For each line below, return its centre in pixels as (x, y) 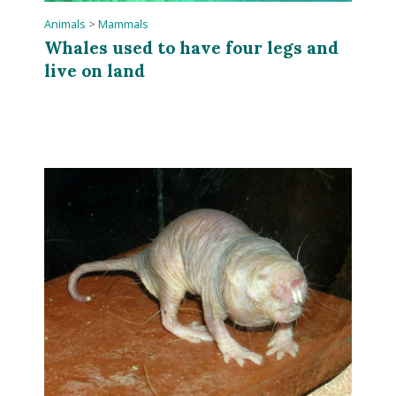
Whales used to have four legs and (192, 48)
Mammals (124, 25)
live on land (95, 71)
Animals (65, 25)
